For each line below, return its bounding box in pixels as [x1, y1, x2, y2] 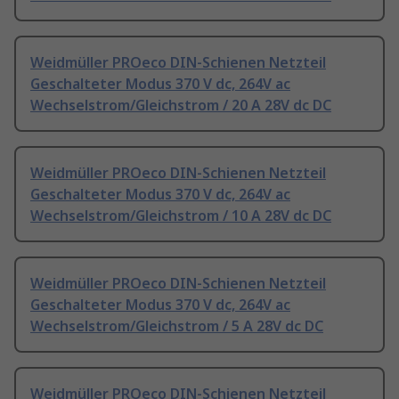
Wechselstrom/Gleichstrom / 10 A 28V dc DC [30, 206, 331, 226]
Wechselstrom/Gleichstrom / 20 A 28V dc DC [30, 95, 331, 116]
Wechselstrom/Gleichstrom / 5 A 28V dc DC [30, 316, 323, 337]
